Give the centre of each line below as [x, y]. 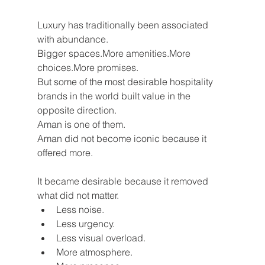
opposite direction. [77, 110]
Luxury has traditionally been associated [124, 25]
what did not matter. [78, 195]
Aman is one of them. [81, 125]
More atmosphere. [94, 252]
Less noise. [80, 210]
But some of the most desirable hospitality [126, 82]
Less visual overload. [101, 238]
